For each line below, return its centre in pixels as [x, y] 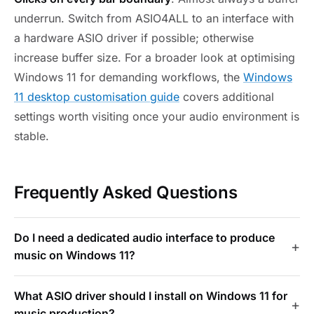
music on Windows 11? [75, 255]
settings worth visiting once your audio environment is [157, 117]
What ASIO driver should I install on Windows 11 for [151, 296]
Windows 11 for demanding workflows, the [129, 77]
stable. [32, 136]
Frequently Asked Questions [126, 193]
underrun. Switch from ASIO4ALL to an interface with [154, 19]
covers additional [227, 97]
